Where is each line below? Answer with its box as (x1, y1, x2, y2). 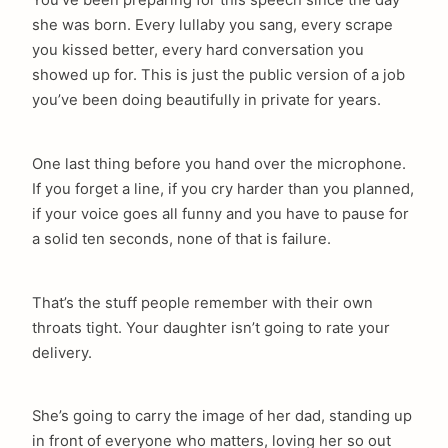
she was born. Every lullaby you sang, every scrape (32, 15, 393, 34)
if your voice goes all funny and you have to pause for (32, 204, 409, 223)
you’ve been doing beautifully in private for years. (32, 90, 381, 109)
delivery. (32, 343, 92, 362)
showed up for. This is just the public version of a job (32, 65, 405, 84)
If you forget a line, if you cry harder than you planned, (32, 179, 414, 198)
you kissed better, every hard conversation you (32, 40, 364, 59)
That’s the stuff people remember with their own (32, 293, 373, 312)
